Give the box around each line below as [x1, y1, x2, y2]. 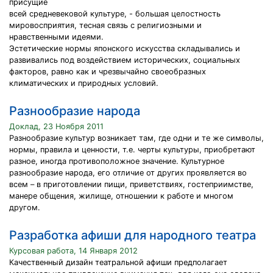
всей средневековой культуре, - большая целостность [9, 9, 221, 18]
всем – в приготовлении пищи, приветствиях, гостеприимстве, [9, 180, 253, 189]
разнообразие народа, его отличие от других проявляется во [9, 168, 247, 177]
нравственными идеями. [9, 32, 104, 41]
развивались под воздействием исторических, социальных [9, 55, 240, 65]
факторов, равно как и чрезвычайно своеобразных [9, 67, 206, 76]
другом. [9, 203, 40, 212]
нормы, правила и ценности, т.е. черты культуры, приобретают [9, 145, 255, 154]
